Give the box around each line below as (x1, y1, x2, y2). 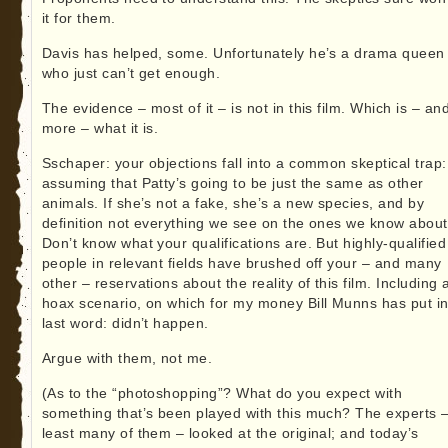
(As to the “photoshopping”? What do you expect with (41, 386, 403, 402)
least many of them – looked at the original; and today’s (41, 426, 419, 442)
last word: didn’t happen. (41, 316, 209, 332)
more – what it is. (41, 121, 159, 137)
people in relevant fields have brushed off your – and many (41, 256, 442, 272)
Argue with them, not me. (41, 351, 213, 367)
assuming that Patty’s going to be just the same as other (41, 176, 424, 192)
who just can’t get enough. (41, 66, 221, 82)
